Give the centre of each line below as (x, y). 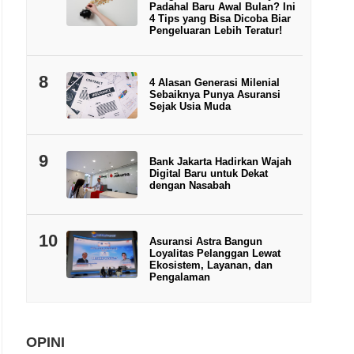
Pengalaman (179, 277)
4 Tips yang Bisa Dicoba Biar (220, 18)
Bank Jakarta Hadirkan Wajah (220, 162)
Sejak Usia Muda (190, 106)
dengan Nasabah (190, 186)
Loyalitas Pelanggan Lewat (216, 254)
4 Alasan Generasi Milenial (214, 82)
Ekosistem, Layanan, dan (211, 265)
